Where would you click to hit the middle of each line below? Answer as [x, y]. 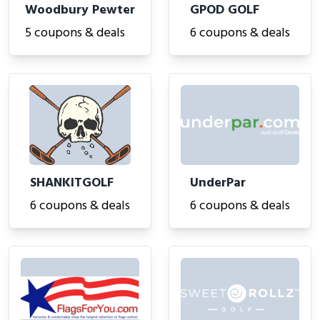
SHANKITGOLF [72, 183]
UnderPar [218, 183]
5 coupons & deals [75, 33]
